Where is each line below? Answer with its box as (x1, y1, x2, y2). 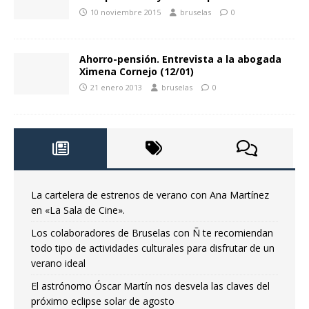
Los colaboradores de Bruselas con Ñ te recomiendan (31, 226, 273, 240)
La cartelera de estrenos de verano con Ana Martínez (31, 188, 269, 202)
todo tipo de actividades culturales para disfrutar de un (31, 241, 275, 255)
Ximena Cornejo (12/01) (79, 65, 194, 79)
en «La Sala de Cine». (31, 203, 125, 217)
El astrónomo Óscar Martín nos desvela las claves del (31, 279, 270, 293)
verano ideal (31, 257, 86, 270)
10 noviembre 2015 (90, 7, 161, 18)
